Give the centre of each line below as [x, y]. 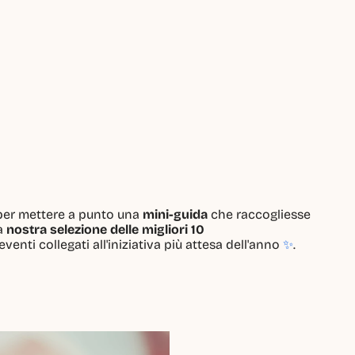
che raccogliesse [259, 214]
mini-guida [175, 214]
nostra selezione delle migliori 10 [106, 229]
